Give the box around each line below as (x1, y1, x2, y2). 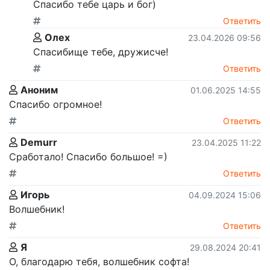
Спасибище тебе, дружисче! (33, 45, 168, 58)
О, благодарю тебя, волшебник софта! (9, 255, 189, 268)
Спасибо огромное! (9, 98, 102, 110)
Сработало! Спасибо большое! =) (9, 150, 168, 163)
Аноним (20, 83, 58, 96)
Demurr (20, 136, 57, 148)
